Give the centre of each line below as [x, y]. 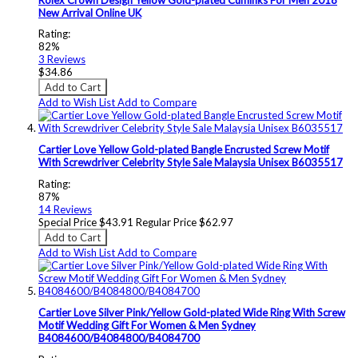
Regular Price [166, 222]
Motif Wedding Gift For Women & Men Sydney [147, 325]
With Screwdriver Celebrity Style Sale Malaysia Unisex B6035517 [191, 163]
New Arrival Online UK [90, 12]
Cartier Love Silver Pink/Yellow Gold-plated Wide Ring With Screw [192, 312]
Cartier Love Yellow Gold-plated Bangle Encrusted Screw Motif [184, 150]
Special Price [68, 222]
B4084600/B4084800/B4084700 [119, 338]
